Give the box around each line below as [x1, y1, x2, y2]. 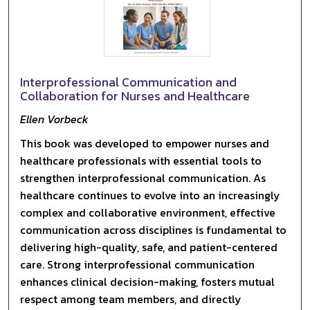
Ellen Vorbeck [20, 110, 89, 127]
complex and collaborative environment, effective [20, 203, 276, 221]
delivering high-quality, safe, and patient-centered [20, 238, 278, 255]
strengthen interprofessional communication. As [20, 169, 266, 186]
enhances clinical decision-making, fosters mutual [20, 273, 275, 290]
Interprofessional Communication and [20, 72, 237, 91]
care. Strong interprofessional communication [20, 255, 255, 273]
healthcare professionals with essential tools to [20, 152, 262, 169]
